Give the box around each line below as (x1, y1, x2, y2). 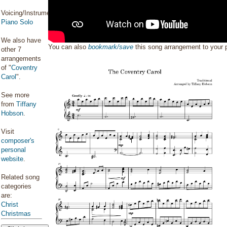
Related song (1, 173, 40, 181)
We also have (1, 36, 41, 44)
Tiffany (16, 100, 36, 108)
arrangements (1, 55, 41, 62)
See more (1, 91, 29, 99)
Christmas (1, 210, 31, 217)
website (1, 155, 23, 163)
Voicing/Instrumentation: (1, 9, 72, 17)
